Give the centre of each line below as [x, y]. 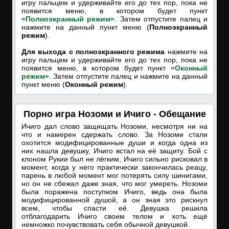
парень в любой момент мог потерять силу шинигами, [114, 175]
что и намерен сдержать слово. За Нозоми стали [114, 134]
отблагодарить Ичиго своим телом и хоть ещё [114, 216]
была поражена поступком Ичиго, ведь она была [114, 192]
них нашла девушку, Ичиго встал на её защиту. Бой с [114, 151]
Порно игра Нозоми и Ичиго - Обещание [114, 114]
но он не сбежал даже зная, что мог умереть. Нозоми [114, 184]
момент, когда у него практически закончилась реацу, [114, 167]
